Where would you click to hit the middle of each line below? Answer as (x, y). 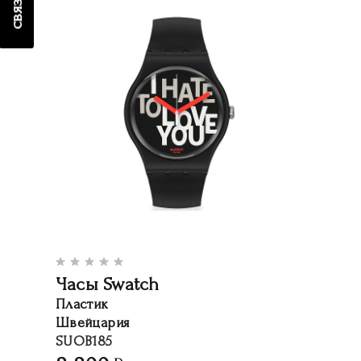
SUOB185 (84, 341)
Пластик (82, 304)
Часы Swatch (108, 284)
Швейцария (93, 323)
